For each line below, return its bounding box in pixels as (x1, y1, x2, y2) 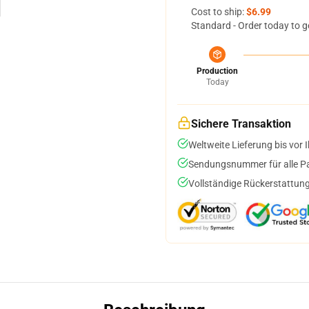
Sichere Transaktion (191, 117, 291, 130)
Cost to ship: (191, 6, 246, 17)
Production (197, 66, 238, 76)
